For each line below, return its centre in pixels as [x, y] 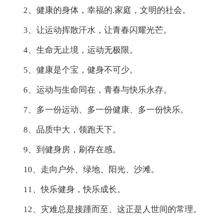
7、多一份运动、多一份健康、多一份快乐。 [106, 110]
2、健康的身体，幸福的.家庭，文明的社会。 [107, 10]
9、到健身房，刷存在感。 [72, 149]
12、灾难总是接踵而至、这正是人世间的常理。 [113, 209]
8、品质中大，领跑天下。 [72, 129]
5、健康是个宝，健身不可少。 [81, 70]
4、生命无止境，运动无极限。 [81, 50]
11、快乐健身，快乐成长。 [75, 189]
